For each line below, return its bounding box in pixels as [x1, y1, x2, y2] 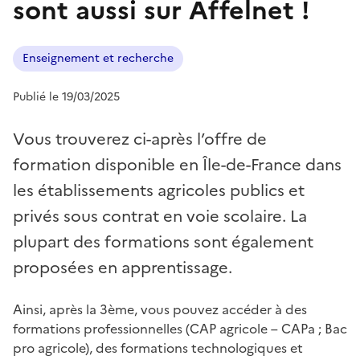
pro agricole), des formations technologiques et [13, 337, 303, 358]
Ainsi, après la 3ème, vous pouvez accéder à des [13, 299, 307, 319]
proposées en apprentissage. [13, 255, 232, 280]
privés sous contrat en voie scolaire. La [13, 203, 307, 228]
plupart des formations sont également [13, 229, 313, 254]
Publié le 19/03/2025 [13, 88, 120, 105]
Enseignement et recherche [22, 49, 174, 67]
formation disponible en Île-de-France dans [13, 152, 342, 177]
